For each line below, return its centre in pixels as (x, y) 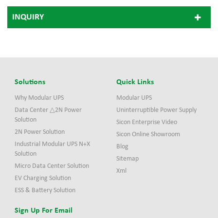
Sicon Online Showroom (148, 135)
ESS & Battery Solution (45, 191)
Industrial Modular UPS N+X (52, 145)
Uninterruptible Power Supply (156, 110)
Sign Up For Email (44, 211)
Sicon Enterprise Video (147, 123)
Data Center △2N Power (48, 110)
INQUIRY (28, 18)
